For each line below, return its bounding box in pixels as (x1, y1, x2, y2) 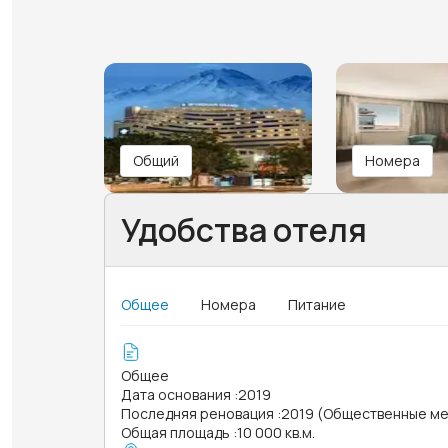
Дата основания (121, 384, 231, 404)
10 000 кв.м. (237, 422, 315, 442)
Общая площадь (121, 422, 230, 442)
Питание (288, 294, 346, 314)
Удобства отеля (121, 207, 367, 252)
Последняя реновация (121, 403, 274, 423)
